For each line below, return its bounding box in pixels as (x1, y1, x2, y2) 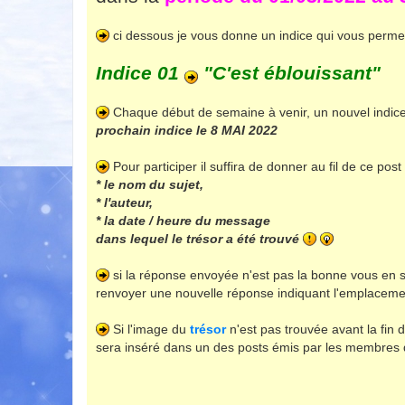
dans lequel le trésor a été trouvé (96, 231, 303, 247)
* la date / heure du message (96, 213, 270, 229)
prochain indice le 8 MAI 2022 (96, 123, 278, 138)
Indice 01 (96, 62, 184, 85)
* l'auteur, (96, 195, 153, 211)
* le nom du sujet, (96, 177, 203, 193)
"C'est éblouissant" (198, 62, 381, 85)
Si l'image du (109, 322, 190, 337)
